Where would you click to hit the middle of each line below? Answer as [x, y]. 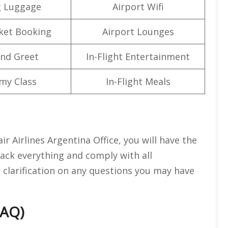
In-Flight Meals [138, 81]
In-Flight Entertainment [138, 56]
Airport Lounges [138, 31]
